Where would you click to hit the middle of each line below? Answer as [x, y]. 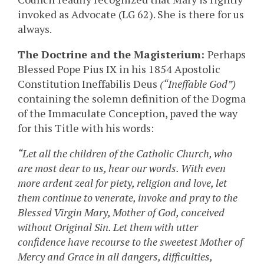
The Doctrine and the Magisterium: [113, 55]
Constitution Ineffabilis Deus [89, 84]
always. [35, 29]
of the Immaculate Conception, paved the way [128, 113]
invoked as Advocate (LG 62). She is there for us [131, 14]
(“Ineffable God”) [198, 84]
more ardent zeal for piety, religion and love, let [122, 183]
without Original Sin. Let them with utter [108, 227]
